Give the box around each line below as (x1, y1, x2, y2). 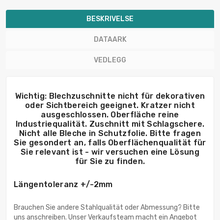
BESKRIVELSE (86, 15, 134, 24)
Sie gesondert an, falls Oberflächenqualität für (14, 138, 206, 148)
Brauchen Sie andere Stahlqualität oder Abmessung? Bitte (14, 203, 200, 212)
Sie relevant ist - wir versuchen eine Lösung (20, 147, 200, 157)
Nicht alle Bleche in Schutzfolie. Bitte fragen (19, 129, 201, 138)
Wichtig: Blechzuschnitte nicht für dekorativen (15, 91, 205, 101)
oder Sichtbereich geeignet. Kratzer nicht (25, 101, 195, 110)
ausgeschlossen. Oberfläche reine (41, 110, 179, 120)
